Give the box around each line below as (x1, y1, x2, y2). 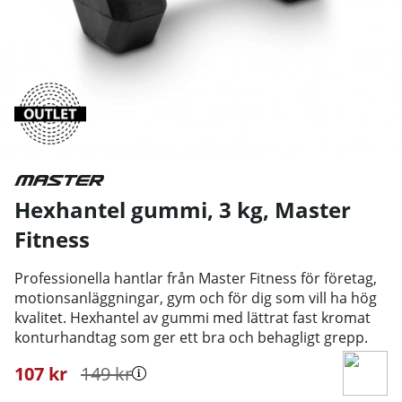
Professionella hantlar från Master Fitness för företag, (14, 267, 377, 288)
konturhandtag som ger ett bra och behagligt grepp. (14, 327, 368, 347)
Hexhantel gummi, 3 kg (14, 194, 263, 224)
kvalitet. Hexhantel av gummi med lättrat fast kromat (14, 307, 371, 328)
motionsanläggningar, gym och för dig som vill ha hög (14, 287, 377, 308)
